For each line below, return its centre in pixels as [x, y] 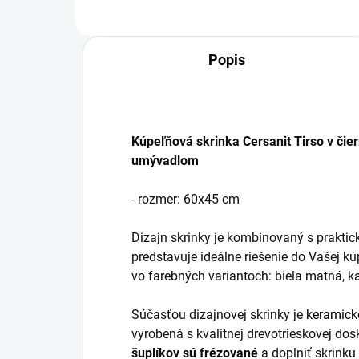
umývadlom [165, 161]
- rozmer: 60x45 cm [186, 200]
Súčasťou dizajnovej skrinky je [219, 315]
